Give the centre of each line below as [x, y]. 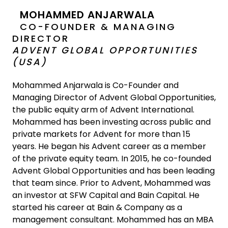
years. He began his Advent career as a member [109, 146]
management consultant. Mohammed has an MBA [113, 220]
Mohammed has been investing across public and [111, 122]
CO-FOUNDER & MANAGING [98, 27]
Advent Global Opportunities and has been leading [113, 171]
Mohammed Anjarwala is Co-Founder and [95, 85]
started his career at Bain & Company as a [97, 207]
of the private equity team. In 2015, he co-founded [112, 159]
